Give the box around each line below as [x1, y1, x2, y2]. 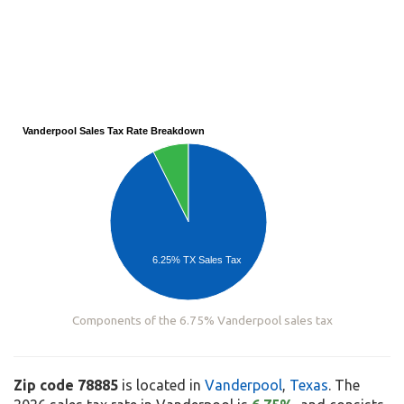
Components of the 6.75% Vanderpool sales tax [71, 313, 333, 328]
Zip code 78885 [14, 377, 118, 394]
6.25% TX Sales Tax [152, 253, 243, 265]
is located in [118, 377, 205, 394]
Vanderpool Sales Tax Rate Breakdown [23, 125, 205, 137]
